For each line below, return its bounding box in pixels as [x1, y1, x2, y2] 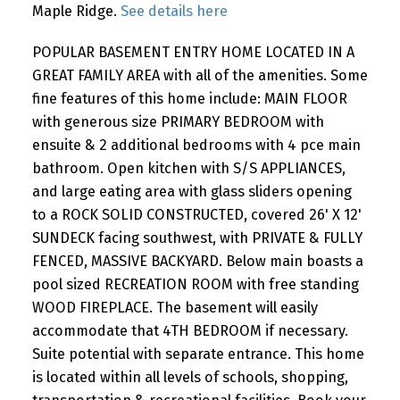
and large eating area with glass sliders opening [31, 182, 352, 200]
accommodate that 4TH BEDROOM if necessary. [31, 321, 348, 339]
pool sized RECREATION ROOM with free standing [31, 275, 359, 293]
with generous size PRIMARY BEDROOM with [31, 112, 324, 130]
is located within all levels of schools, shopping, [31, 368, 348, 386]
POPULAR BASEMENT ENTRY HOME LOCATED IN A [31, 43, 354, 61]
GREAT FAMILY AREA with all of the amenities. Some [31, 66, 368, 84]
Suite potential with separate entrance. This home [31, 345, 364, 362]
